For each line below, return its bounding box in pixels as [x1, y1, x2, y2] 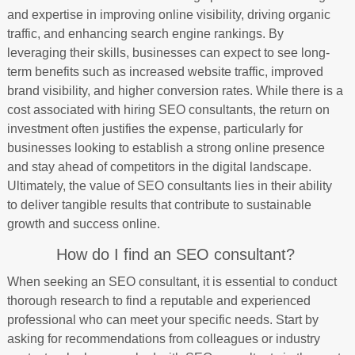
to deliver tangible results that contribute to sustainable [6, 197, 311, 212]
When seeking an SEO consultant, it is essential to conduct [6, 274, 337, 288]
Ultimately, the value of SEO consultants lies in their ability [6, 178, 332, 193]
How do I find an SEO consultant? [56, 245, 296, 263]
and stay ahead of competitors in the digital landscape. [6, 159, 311, 174]
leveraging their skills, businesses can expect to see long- [6, 45, 330, 59]
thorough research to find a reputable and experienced [6, 293, 311, 307]
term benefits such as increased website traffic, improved [6, 64, 323, 78]
